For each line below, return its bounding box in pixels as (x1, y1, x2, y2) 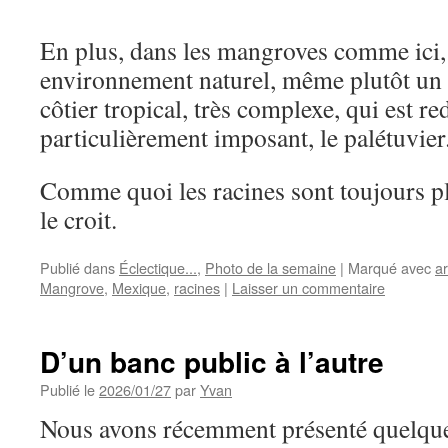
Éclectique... (119, 257, 197, 279)
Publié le (40, 379, 95, 401)
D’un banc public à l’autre (40, 341, 384, 383)
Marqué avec (348, 257, 431, 279)
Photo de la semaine (205, 257, 336, 279)
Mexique (112, 277, 166, 299)
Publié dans (40, 257, 115, 279)
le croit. (40, 202, 117, 237)
